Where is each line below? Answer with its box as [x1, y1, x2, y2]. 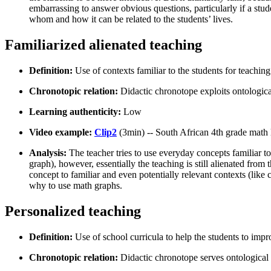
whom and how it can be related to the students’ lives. [29, 14, 233, 25]
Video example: [29, 127, 94, 138]
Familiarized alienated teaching [5, 37, 202, 53]
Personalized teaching [5, 203, 141, 219]
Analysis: [29, 148, 69, 158]
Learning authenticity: [29, 106, 123, 117]
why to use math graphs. [29, 180, 122, 191]
